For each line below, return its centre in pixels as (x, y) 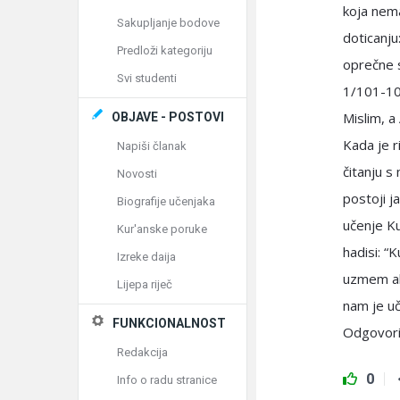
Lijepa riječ (145, 284)
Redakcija (142, 352)
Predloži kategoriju (165, 50)
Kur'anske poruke (162, 229)
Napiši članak (152, 146)
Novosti (137, 174)
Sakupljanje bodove (168, 23)
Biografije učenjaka (166, 201)
